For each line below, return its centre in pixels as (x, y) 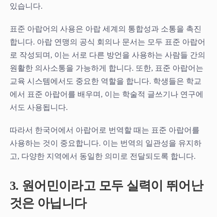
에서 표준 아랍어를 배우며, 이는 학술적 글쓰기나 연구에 (107, 94)
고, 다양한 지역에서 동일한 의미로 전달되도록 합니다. (103, 156)
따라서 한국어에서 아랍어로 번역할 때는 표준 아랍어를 (105, 130)
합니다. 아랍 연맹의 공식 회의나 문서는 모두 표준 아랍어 (108, 42)
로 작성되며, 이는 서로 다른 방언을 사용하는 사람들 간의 (108, 55)
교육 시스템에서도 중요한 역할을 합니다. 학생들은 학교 (106, 81)
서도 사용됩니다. (39, 107)
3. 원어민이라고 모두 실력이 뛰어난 (107, 186)
